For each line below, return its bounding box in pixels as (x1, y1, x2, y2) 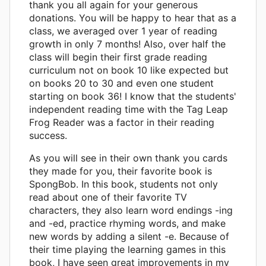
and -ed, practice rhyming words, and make (29, 217, 226, 229)
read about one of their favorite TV (29, 191, 187, 203)
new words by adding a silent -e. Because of (29, 230, 229, 242)
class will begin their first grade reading (29, 50, 207, 63)
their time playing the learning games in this (29, 243, 226, 255)
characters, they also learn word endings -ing (29, 204, 233, 216)
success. (29, 129, 67, 141)
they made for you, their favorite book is (29, 164, 212, 177)
